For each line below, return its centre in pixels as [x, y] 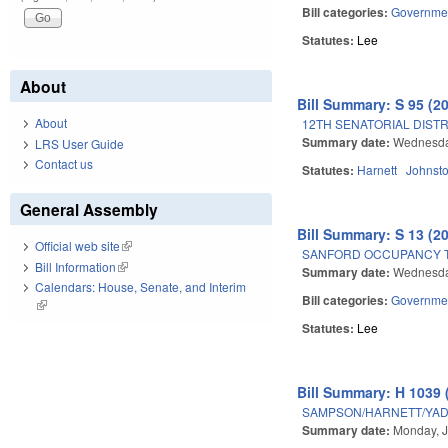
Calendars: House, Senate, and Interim [140, 287]
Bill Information [75, 266]
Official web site [77, 246]
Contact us [64, 164]
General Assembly [89, 210]
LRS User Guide [79, 143]
